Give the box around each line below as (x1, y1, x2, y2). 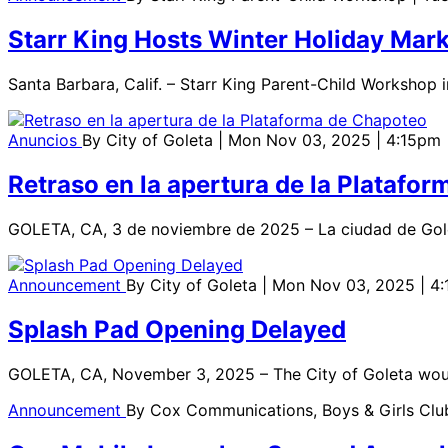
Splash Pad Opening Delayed (8, 314, 346, 344)
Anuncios (8, 130, 82, 151)
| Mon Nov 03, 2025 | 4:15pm (218, 130, 441, 151)
